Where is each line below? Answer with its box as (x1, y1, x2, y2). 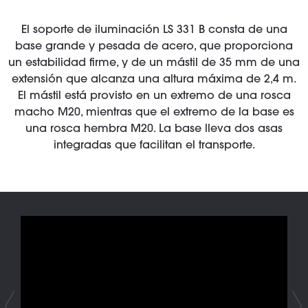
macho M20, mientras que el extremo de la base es (14, 107, 294, 118)
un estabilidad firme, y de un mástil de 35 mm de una (8, 58, 300, 69)
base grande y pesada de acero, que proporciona (15, 41, 293, 52)
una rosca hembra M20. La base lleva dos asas (25, 124, 283, 135)
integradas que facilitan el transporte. (53, 140, 255, 151)
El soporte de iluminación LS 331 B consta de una (21, 25, 287, 36)
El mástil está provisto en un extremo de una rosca (17, 91, 291, 102)
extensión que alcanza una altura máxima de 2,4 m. (12, 74, 296, 85)
